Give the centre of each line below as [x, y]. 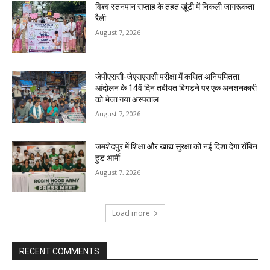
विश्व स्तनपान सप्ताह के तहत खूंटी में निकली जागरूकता [175, 7]
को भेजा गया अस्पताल [127, 100]
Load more [131, 213]
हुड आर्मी [108, 158]
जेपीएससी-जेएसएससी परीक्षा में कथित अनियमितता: [168, 77]
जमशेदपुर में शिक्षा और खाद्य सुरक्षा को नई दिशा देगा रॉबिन [177, 146]
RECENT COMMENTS [59, 252]
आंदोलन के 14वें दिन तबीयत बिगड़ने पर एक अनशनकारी [176, 88]
